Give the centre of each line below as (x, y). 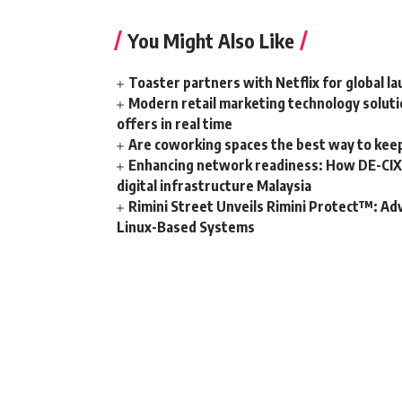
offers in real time (175, 124)
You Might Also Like (211, 41)
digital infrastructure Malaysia (214, 186)
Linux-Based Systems (186, 227)
